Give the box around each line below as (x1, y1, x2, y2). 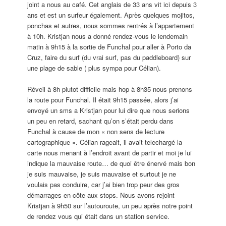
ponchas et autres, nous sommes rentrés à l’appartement (27, 21, 195, 31)
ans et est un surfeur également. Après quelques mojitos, (27, 10, 195, 20)
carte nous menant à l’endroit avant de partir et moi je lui (27, 148, 192, 158)
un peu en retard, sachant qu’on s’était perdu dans (27, 116, 174, 126)
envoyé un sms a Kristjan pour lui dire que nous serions (27, 105, 190, 116)
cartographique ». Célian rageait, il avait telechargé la (27, 137, 183, 147)
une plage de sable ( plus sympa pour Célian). (27, 63, 161, 73)
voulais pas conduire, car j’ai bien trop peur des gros (27, 180, 180, 190)
